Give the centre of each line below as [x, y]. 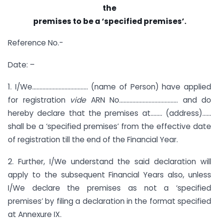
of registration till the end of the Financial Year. [93, 140]
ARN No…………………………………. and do [151, 100]
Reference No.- [35, 43]
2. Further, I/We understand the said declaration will [109, 161]
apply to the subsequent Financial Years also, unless [109, 175]
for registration [39, 100]
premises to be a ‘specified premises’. [109, 21]
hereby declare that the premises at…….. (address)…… [109, 113]
